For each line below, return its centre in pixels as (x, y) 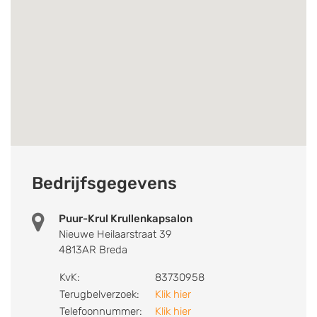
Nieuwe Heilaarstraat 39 (115, 234)
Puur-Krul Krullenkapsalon (126, 218)
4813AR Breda (93, 249)
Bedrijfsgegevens (104, 183)
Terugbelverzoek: (99, 294)
